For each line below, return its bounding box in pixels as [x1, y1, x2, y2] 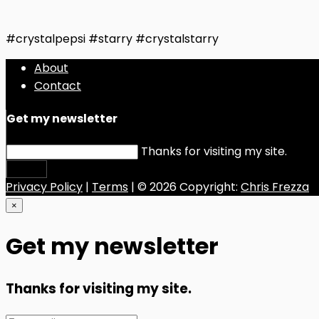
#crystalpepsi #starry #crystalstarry [6, 30, 219, 47]
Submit [7, 161, 46, 178]
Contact [34, 77, 81, 94]
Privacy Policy [6, 179, 83, 196]
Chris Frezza [241, 179, 309, 196]
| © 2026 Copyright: [128, 179, 241, 196]
